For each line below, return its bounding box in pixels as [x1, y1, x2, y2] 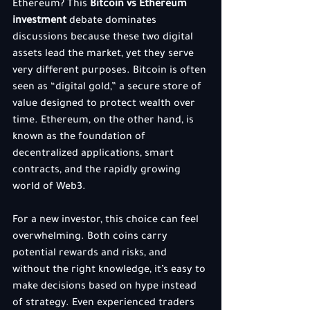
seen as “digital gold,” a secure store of [12, 82, 204, 93]
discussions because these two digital [12, 33, 196, 44]
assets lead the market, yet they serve [12, 49, 197, 60]
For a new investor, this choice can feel [12, 215, 201, 226]
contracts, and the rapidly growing [12, 165, 183, 176]
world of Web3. [12, 182, 86, 193]
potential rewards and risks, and [12, 248, 170, 259]
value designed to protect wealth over [12, 99, 198, 110]
